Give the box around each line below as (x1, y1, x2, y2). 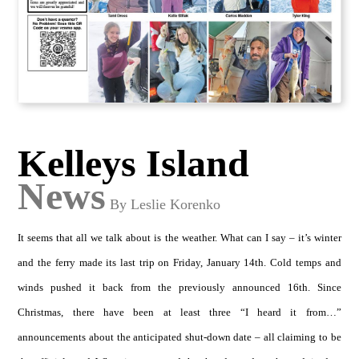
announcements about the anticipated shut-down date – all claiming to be (18, 331, 341, 344)
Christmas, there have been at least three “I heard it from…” (18, 306, 341, 319)
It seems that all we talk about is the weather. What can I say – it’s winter (18, 232, 341, 244)
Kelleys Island (18, 142, 250, 185)
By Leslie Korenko (110, 196, 221, 213)
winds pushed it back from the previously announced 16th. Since (18, 281, 341, 294)
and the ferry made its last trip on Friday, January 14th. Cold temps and (18, 256, 341, 269)
